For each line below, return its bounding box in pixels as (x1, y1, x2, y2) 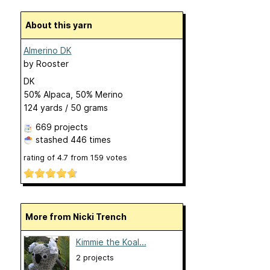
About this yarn (31, 19, 92, 30)
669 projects (35, 121, 88, 132)
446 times (70, 134, 111, 145)
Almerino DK (23, 45, 72, 55)
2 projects (75, 253, 114, 262)
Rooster (36, 58, 69, 69)
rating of (23, 152, 57, 162)
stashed (33, 134, 71, 145)
